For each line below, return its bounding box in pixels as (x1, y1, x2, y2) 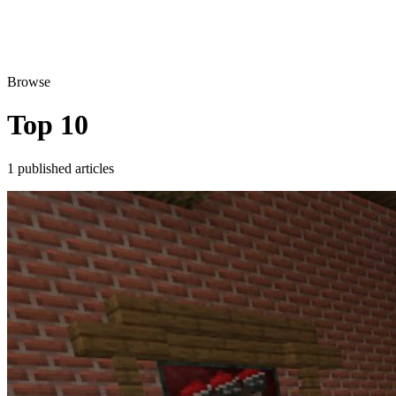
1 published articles (7, 160, 114, 176)
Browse (7, 74, 50, 89)
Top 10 (7, 109, 88, 141)
